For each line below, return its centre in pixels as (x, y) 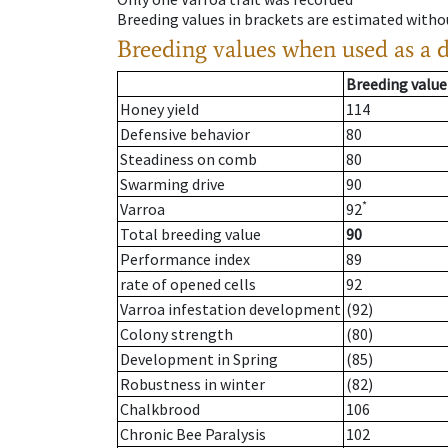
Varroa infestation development (230, 309)
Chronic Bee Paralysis (193, 434)
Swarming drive (172, 184)
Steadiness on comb (188, 159)
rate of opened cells (188, 284)
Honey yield (159, 109)
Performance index (185, 259)
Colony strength (176, 334)
